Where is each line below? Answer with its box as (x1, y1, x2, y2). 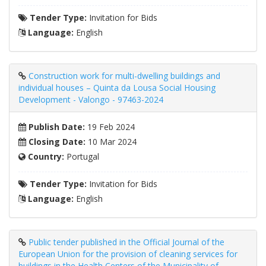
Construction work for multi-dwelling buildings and (28, 70, 220, 82)
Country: (26, 151, 64, 163)
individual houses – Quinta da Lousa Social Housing (18, 82, 216, 94)
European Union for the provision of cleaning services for (18, 248, 237, 260)
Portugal (64, 151, 99, 163)
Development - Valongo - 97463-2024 (18, 94, 163, 106)
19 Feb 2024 (85, 121, 135, 133)
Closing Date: (26, 136, 85, 148)
